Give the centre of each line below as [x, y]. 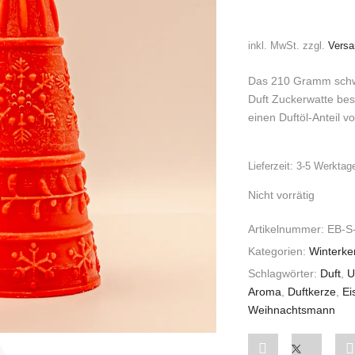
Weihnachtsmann [291, 309]
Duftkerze [311, 291]
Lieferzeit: [272, 166]
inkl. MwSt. [273, 46]
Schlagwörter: [284, 273]
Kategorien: [278, 251]
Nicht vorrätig [281, 195]
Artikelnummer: [287, 229]
